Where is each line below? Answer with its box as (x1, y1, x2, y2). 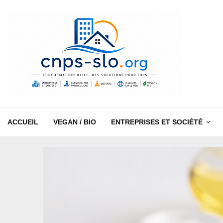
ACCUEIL (7, 118, 38, 126)
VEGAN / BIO (53, 118, 96, 126)
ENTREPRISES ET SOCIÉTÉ (111, 118, 203, 126)
